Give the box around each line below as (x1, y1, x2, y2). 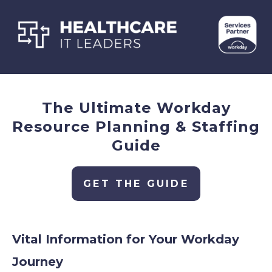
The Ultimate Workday (41, 99, 231, 117)
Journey (12, 254, 63, 269)
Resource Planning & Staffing (12, 118, 260, 136)
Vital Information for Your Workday (12, 231, 239, 246)
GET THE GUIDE (83, 178, 189, 190)
